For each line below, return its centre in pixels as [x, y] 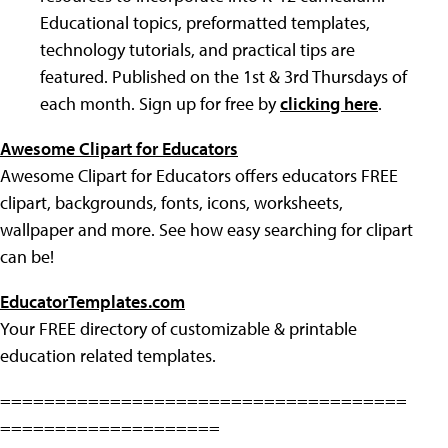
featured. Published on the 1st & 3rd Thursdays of [223, 76]
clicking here [329, 103]
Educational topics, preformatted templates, [205, 22]
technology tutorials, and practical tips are [197, 49]
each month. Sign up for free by [160, 103]
